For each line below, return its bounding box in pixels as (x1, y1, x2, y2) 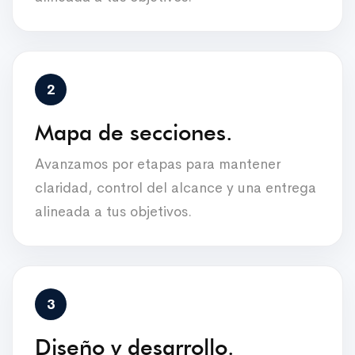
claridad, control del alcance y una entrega (35, 178, 316, 197)
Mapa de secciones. (35, 118, 232, 146)
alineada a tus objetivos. (35, 202, 192, 220)
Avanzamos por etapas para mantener (35, 155, 281, 173)
